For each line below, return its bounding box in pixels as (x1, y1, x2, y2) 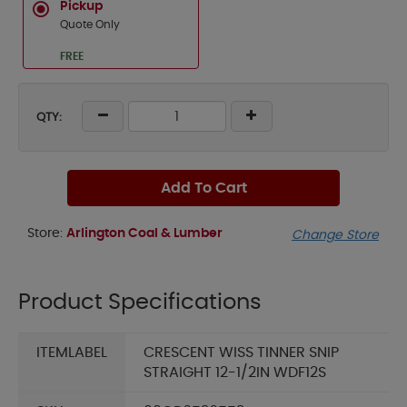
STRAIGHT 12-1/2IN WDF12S (144, 365, 326, 381)
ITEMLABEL (36, 345, 107, 361)
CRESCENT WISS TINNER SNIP (144, 345, 339, 361)
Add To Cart (160, 181, 247, 195)
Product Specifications (18, 292, 262, 314)
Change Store (292, 229, 379, 243)
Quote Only (60, 19, 120, 30)
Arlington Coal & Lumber (66, 227, 223, 240)
